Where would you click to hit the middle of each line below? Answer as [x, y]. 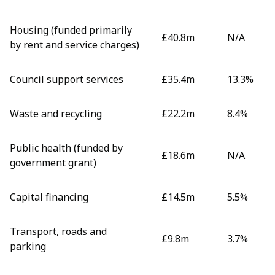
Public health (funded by [66, 148]
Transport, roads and [58, 231]
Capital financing [49, 197]
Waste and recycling [56, 113]
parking [28, 246]
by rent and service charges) [75, 45]
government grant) [53, 162]
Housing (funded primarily [71, 30]
